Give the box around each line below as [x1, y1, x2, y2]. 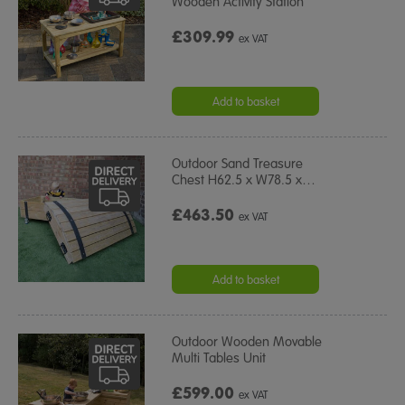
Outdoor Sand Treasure [172, 155, 304, 172]
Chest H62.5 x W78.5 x [172, 171, 303, 188]
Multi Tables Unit [172, 349, 267, 366]
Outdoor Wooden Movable [172, 333, 323, 350]
